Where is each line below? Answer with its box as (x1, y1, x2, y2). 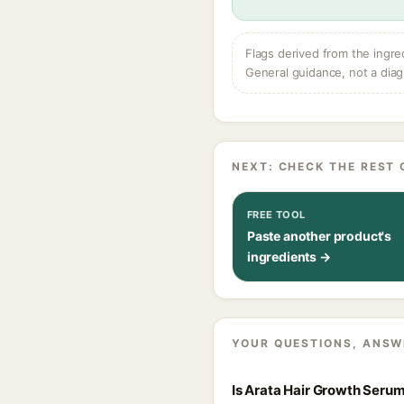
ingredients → (247, 249, 331, 264)
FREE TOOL (247, 208, 306, 221)
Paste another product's (247, 228, 392, 243)
